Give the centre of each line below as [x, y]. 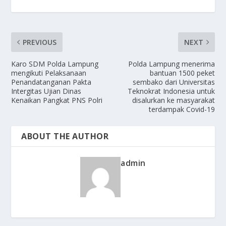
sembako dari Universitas [174, 82]
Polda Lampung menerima [171, 64]
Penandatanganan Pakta [51, 82]
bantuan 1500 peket [182, 73]
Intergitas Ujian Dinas [46, 91]
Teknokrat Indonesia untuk [171, 91]
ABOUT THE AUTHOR [65, 136]
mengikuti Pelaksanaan [49, 73]
